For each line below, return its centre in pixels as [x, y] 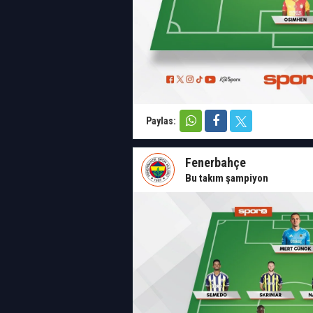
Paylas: [162, 121]
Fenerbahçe [216, 162]
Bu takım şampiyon [227, 178]
